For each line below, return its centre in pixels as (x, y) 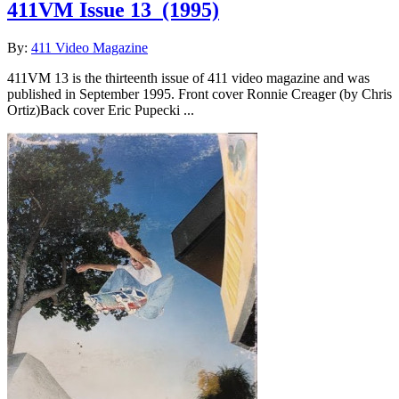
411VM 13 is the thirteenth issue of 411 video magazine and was (188, 78)
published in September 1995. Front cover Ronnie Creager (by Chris (199, 94)
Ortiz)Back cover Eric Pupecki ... (101, 110)
